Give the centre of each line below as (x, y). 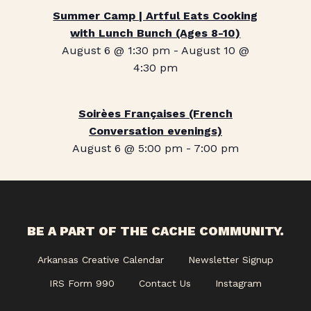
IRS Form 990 (82, 283)
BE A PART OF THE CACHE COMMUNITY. (155, 231)
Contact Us (165, 283)
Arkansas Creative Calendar (101, 260)
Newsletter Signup (231, 260)
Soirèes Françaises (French (155, 114)
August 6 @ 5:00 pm (127, 148)
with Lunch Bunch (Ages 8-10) (155, 33)
